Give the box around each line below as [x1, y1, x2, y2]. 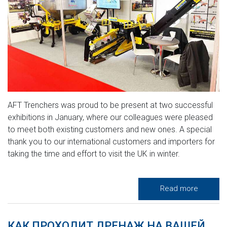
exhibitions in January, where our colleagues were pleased [8, 112, 213, 122]
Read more [160, 183, 198, 193]
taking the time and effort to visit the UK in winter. [8, 148, 180, 159]
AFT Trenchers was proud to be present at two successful [8, 100, 213, 110]
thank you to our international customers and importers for [8, 136, 215, 146]
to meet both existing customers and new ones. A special [8, 124, 212, 134]
